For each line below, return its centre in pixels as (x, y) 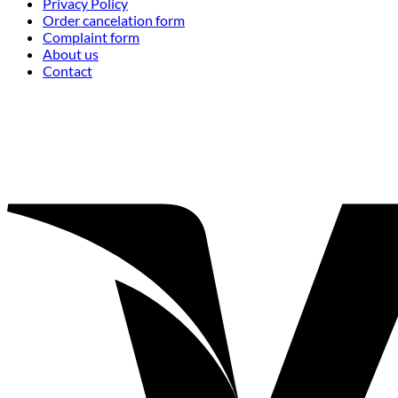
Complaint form (91, 37)
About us (71, 54)
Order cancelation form (114, 20)
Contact (68, 71)
